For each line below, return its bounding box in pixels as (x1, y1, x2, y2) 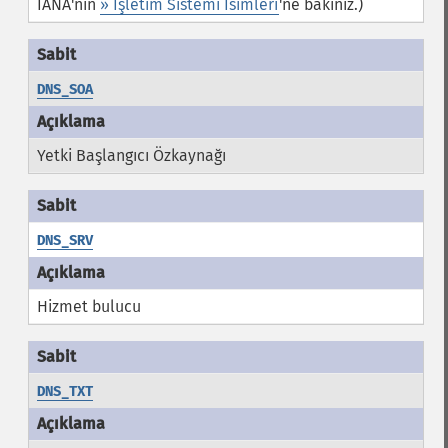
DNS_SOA (36, 81, 93, 98)
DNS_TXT (36, 383, 93, 400)
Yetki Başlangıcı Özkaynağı (36, 146, 226, 165)
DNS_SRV (36, 232, 93, 249)
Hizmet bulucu (36, 297, 141, 316)
